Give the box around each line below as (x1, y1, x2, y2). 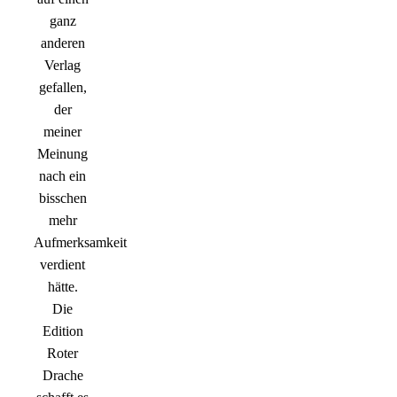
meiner (43, 124, 82, 140)
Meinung (37, 146, 88, 162)
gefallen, (38, 80, 87, 96)
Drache (42, 368, 83, 384)
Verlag (44, 58, 81, 74)
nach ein (39, 168, 86, 184)
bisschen (38, 191, 87, 206)
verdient (40, 257, 85, 273)
